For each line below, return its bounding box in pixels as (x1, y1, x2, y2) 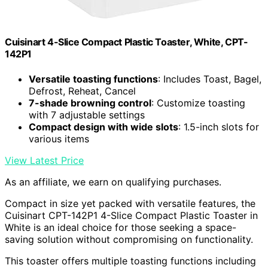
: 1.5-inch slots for (178, 120, 259, 133)
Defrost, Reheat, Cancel (29, 84, 136, 97)
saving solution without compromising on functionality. (5, 233, 253, 245)
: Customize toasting (151, 96, 245, 109)
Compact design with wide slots (29, 120, 178, 133)
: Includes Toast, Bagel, (158, 72, 261, 85)
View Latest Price (5, 154, 84, 166)
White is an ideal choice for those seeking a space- (5, 221, 236, 233)
